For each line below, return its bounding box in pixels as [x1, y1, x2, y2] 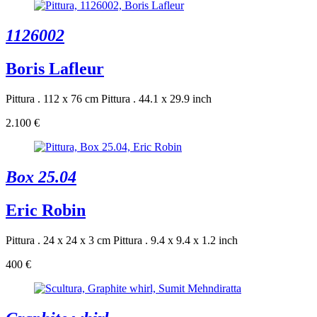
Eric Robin [6, 200, 86, 219]
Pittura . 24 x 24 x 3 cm [6, 234, 110, 246]
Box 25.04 [6, 167, 76, 186]
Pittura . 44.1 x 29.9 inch [101, 93, 212, 105]
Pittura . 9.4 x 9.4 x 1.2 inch [113, 234, 238, 246]
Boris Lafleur [6, 59, 104, 79]
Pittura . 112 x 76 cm [6, 93, 98, 105]
